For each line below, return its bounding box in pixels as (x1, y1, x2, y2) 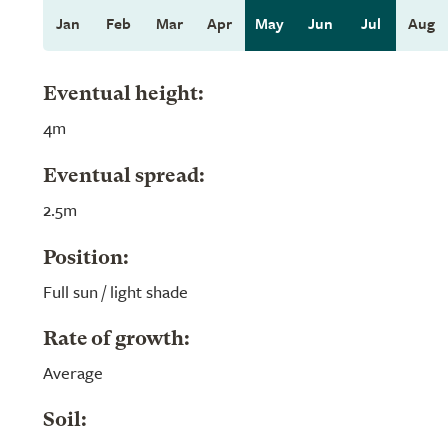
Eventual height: (43, 85, 204, 105)
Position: (43, 249, 129, 269)
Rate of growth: (43, 330, 190, 350)
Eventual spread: (43, 167, 205, 187)
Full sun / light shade (43, 279, 188, 304)
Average (43, 360, 103, 385)
